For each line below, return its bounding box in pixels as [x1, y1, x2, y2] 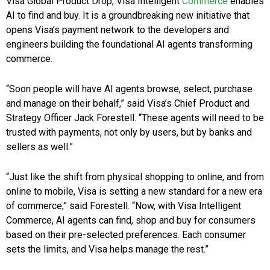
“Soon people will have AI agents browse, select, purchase [6, 83, 253, 95]
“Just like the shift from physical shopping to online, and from [6, 171, 264, 183]
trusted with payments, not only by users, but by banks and [6, 127, 252, 139]
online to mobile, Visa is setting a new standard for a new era [6, 186, 262, 198]
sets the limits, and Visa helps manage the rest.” [6, 243, 209, 256]
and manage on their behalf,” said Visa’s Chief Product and [6, 98, 250, 110]
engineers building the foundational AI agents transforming [6, 39, 253, 51]
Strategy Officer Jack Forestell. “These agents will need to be [6, 112, 264, 124]
